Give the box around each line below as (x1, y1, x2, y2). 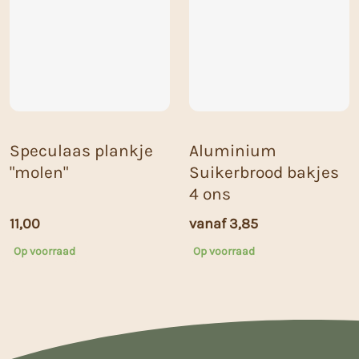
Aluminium (189, 141, 276, 161)
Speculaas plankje (10, 141, 153, 161)
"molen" (10, 163, 68, 183)
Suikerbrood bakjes (189, 163, 339, 183)
